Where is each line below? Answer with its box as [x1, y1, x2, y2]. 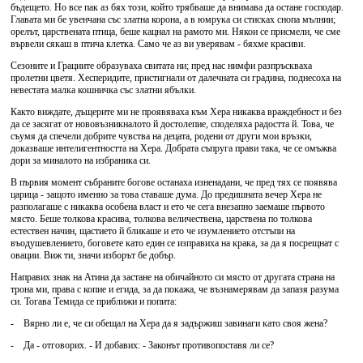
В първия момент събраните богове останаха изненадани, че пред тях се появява [11, 177, 337, 188]
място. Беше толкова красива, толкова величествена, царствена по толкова [11, 213, 312, 224]
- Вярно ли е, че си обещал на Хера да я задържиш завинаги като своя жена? [11, 318, 327, 329]
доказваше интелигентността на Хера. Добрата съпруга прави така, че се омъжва [11, 143, 336, 154]
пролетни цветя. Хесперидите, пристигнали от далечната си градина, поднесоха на [11, 72, 341, 83]
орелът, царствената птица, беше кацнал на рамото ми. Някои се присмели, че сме [11, 26, 340, 37]
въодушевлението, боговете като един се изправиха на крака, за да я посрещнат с [11, 237, 339, 249]
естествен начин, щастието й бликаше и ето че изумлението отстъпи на [11, 225, 295, 237]
